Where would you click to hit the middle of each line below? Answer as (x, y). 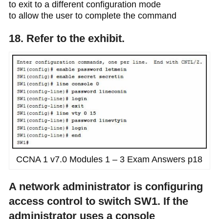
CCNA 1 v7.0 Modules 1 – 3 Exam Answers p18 (109, 160)
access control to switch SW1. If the (98, 201)
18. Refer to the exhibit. (66, 38)
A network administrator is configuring (106, 187)
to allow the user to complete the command (92, 15)
